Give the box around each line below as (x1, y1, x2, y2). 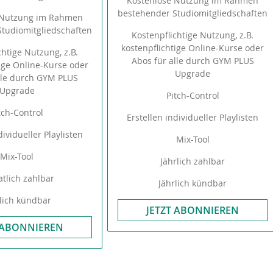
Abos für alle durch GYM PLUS (131, 55, 254, 66)
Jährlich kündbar (158, 177, 227, 189)
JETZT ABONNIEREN (146, 204, 239, 217)
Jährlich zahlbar (160, 155, 225, 167)
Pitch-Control (166, 90, 219, 101)
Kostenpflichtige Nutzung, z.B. (132, 29, 254, 41)
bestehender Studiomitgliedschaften (118, 7, 268, 19)
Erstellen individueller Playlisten (127, 112, 259, 123)
